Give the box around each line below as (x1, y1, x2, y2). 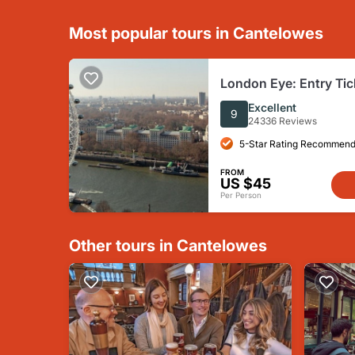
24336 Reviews (248, 115, 317, 127)
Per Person (220, 190, 261, 200)
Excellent (248, 101, 296, 114)
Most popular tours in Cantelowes (69, 24, 323, 43)
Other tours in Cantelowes (69, 236, 267, 255)
